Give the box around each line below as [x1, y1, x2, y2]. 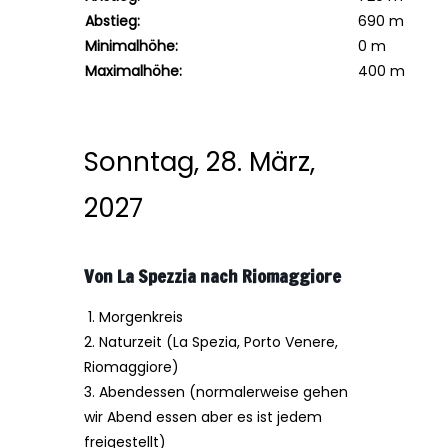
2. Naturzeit [84, 332, 162, 352]
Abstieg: [85, 11, 140, 31]
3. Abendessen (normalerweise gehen [84, 382, 348, 402]
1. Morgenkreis [84, 307, 183, 327]
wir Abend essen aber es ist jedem [84, 407, 322, 427]
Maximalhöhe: [85, 61, 182, 81]
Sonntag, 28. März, [84, 144, 315, 180]
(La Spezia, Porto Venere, [166, 332, 338, 352]
